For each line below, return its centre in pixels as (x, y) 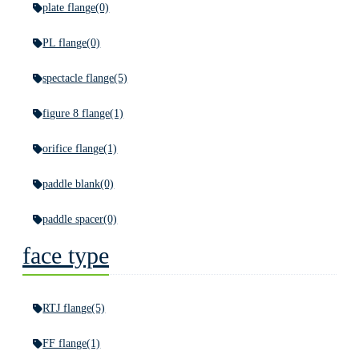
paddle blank (72, 184)
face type (66, 255)
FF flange (65, 343)
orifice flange (73, 149)
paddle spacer (73, 219)
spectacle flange (79, 78)
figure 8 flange (77, 113)
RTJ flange (67, 308)
